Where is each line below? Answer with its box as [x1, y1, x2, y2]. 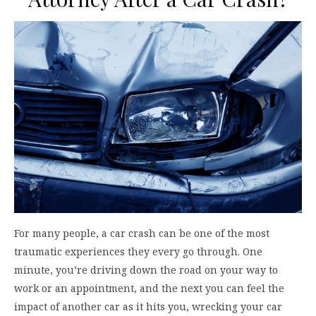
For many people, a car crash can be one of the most [14, 226, 269, 241]
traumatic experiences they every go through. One [14, 245, 262, 259]
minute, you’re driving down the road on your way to [14, 263, 278, 277]
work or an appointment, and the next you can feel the [14, 281, 284, 296]
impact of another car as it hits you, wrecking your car [14, 300, 282, 314]
